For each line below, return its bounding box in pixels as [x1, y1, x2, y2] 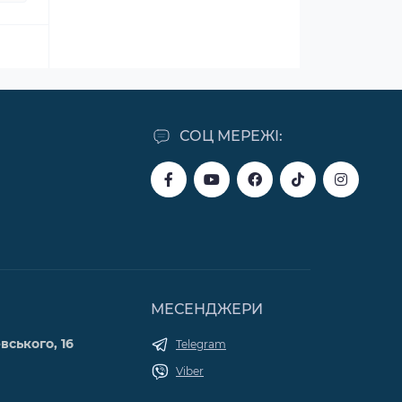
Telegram [176, 337, 226, 351]
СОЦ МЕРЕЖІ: [179, 127, 283, 144]
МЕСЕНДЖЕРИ [151, 301, 263, 318]
